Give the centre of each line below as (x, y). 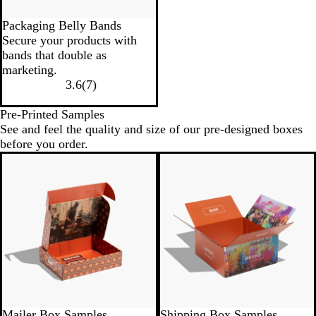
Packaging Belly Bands (62, 26)
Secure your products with (69, 41)
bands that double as (54, 55)
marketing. (30, 70)
